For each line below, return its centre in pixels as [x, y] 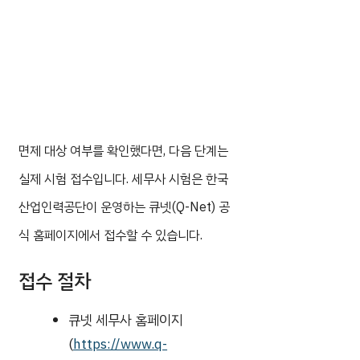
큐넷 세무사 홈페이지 [126, 321]
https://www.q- [121, 345]
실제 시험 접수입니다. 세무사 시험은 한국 [123, 180]
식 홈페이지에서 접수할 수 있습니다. [110, 236]
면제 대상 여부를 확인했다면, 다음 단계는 [123, 151]
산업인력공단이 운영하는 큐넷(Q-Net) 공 [124, 208]
